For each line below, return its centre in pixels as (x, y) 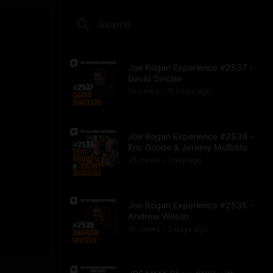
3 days (180, 229)
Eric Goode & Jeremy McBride (188, 147)
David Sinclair (155, 78)
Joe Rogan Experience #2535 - (191, 205)
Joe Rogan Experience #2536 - (191, 136)
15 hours (181, 91)
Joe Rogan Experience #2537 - (190, 67)
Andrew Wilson (158, 216)
